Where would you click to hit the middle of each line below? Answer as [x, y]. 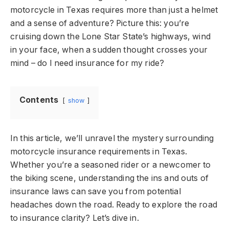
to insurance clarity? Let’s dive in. [75, 218]
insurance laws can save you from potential [96, 191]
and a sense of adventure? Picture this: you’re [100, 23]
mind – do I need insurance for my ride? [87, 63]
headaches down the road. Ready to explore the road [114, 204]
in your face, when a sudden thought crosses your [109, 50]
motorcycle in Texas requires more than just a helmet [114, 10]
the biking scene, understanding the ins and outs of [110, 178]
